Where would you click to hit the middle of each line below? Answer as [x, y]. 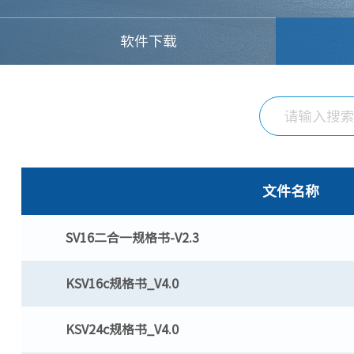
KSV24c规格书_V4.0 [122, 330]
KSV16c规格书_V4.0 [122, 284]
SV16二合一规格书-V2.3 [132, 238]
